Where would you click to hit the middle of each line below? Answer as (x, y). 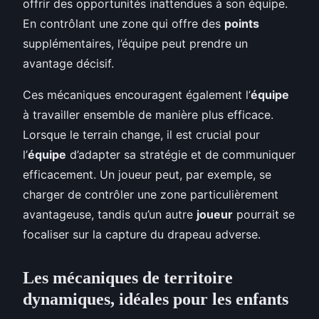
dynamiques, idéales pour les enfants (156, 299)
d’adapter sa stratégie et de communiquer (181, 154)
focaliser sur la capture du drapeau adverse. (142, 234)
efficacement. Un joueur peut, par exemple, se (147, 174)
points (242, 23)
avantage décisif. (68, 63)
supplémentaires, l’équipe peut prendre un (135, 43)
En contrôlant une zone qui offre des (124, 23)
